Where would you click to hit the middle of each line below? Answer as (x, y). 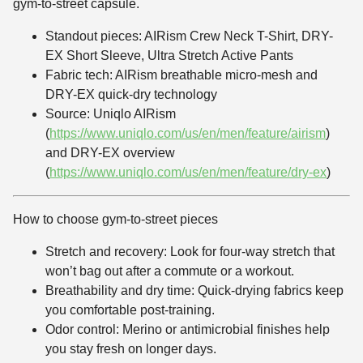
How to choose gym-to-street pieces (115, 220)
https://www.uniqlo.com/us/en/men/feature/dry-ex (188, 173)
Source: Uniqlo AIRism (111, 114)
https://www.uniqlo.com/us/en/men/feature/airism (188, 134)
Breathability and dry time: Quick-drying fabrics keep (194, 291)
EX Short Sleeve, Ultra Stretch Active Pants (169, 56)
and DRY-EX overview (110, 153)
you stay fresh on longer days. (131, 349)
